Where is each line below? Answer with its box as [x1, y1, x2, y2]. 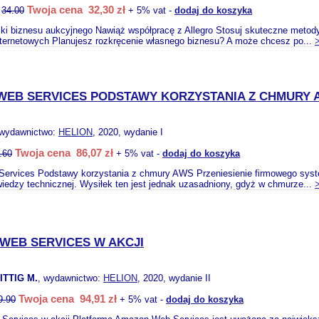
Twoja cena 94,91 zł [19, 293, 117, 305]
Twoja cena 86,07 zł [15, 147, 113, 159]
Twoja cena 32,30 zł [27, 4, 125, 16]
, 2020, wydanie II [137, 273, 211, 283]
